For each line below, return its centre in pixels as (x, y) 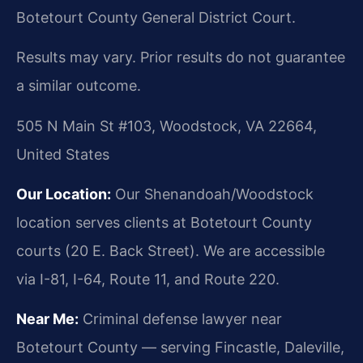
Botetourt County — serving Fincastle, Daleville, (180, 348)
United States (63, 154)
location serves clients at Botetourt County (164, 222)
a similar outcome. (79, 86)
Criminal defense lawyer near (180, 319)
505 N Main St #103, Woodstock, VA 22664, (167, 126)
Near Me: (47, 319)
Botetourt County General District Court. (156, 17)
